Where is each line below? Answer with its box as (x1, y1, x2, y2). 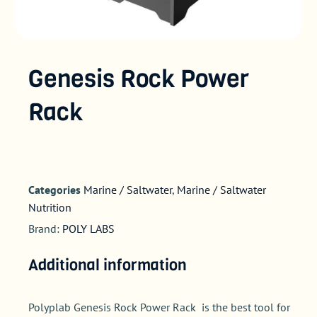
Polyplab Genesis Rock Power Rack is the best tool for (28, 299, 290, 314)
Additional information (28, 254, 187, 275)
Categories (28, 183, 81, 197)
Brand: (28, 221, 62, 236)
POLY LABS (62, 221, 115, 236)
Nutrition (28, 200, 71, 215)
